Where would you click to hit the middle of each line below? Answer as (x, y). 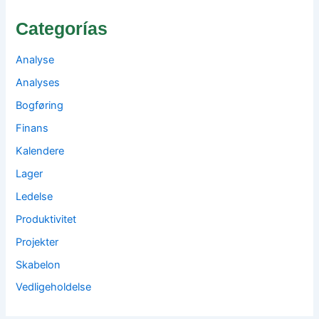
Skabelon (38, 265)
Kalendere (40, 151)
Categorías (62, 28)
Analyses (38, 83)
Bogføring (40, 105)
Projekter (37, 242)
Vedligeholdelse (54, 287)
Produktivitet (46, 219)
